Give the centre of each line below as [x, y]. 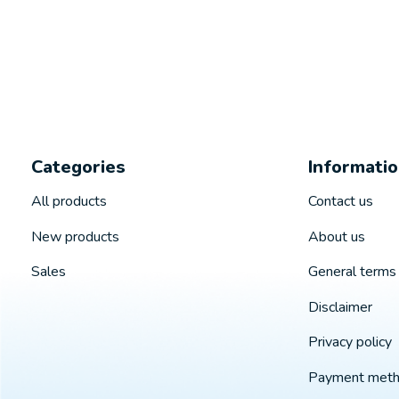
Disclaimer [340, 307]
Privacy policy [350, 342]
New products [75, 236]
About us [336, 236]
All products [69, 202]
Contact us [340, 202]
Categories [78, 167]
